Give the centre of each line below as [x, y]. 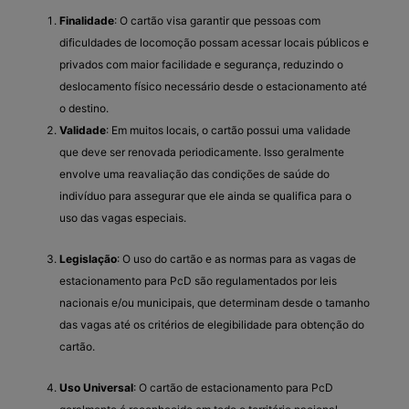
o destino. [84, 108]
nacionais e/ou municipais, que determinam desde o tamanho [215, 302]
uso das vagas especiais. [123, 217]
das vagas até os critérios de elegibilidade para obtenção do [212, 324]
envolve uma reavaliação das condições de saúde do [194, 173]
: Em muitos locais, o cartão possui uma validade [228, 130]
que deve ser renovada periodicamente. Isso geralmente [202, 152]
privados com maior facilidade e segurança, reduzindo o [201, 64]
